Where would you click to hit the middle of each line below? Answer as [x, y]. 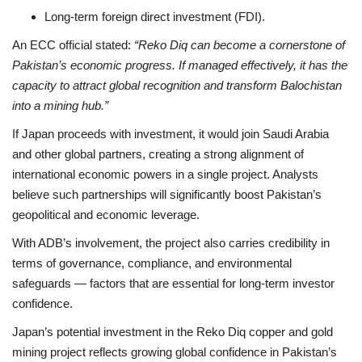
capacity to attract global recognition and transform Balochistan [177, 85]
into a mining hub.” [60, 105]
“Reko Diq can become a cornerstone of [240, 44]
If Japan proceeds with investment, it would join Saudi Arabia [170, 133]
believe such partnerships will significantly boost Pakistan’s [167, 194]
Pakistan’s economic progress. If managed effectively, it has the [180, 65]
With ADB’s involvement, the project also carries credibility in [171, 242]
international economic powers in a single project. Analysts [165, 174]
